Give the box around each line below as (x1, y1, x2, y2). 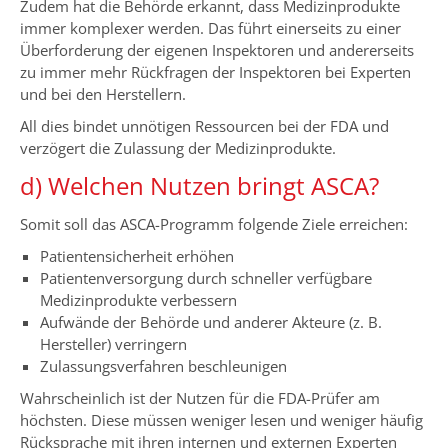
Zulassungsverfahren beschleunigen (40, 356, 287, 376)
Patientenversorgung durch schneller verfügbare (40, 268, 372, 288)
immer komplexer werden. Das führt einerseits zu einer (20, 18, 401, 38)
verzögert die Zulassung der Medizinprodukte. (20, 138, 336, 158)
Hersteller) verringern (40, 334, 187, 354)
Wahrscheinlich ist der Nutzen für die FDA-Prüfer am (20, 388, 380, 408)
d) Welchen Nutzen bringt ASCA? (20, 169, 379, 202)
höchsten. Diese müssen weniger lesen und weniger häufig (20, 410, 423, 430)
